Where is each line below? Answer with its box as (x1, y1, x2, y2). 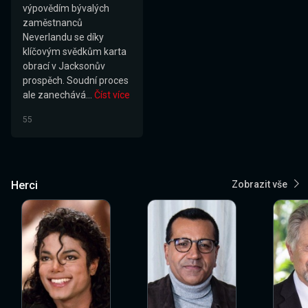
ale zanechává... (23, 89, 92, 100)
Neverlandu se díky (23, 31, 104, 43)
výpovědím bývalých (23, 2, 109, 14)
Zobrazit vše (232, 178, 287, 190)
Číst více (94, 89, 130, 100)
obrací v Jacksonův (23, 60, 105, 71)
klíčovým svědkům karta (23, 45, 126, 57)
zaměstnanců (23, 16, 82, 28)
